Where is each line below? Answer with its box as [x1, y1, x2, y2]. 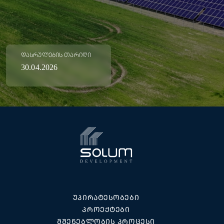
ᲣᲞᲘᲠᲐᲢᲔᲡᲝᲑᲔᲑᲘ [72, 192, 139, 202]
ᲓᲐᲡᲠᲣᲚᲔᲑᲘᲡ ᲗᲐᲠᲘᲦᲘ [21, 50, 91, 59]
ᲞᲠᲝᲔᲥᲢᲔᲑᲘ [82, 204, 130, 214]
